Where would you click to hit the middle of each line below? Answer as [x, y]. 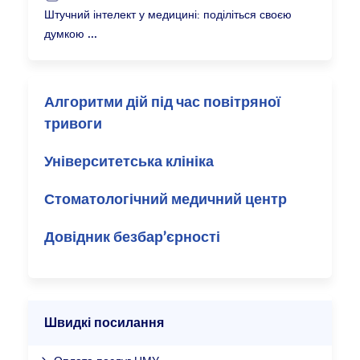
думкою [65, 33]
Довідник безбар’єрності [133, 237]
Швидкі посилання [104, 323]
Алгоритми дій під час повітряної [163, 102]
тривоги [74, 124]
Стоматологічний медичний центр [166, 200]
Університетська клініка [129, 162]
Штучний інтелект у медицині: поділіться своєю [168, 14]
